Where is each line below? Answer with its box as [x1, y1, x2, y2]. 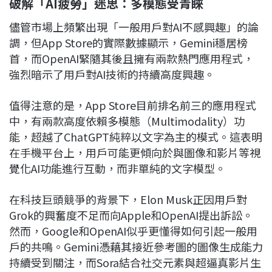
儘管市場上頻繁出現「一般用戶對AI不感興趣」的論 [9, 18, 259, 35]
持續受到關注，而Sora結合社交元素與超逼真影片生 [9, 254, 261, 270]
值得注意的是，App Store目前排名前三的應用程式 [9, 97, 256, 113]
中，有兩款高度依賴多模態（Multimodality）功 [9, 112, 245, 129]
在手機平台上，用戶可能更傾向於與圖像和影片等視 [9, 144, 260, 160]
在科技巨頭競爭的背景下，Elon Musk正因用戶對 [9, 191, 247, 207]
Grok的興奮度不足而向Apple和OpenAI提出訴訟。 [9, 206, 253, 223]
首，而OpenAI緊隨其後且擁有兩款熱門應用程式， [9, 50, 254, 66]
